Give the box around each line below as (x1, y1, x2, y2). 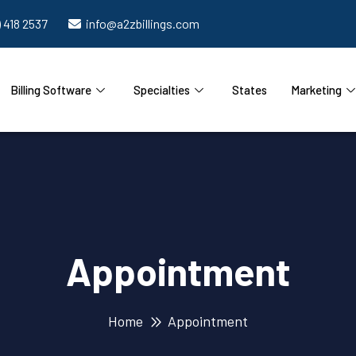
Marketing (290, 83, 342, 97)
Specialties (133, 83, 190, 97)
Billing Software (10, 83, 91, 97)
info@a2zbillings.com (86, 16, 199, 31)
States (231, 83, 267, 97)
